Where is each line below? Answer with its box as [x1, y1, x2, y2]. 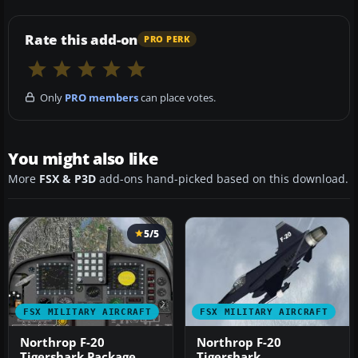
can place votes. [138, 89, 216, 105]
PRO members [65, 89, 138, 105]
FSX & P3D [39, 171, 96, 186]
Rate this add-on [25, 30, 138, 49]
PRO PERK [144, 34, 191, 46]
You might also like [8, 147, 158, 169]
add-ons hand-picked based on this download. [96, 171, 348, 186]
